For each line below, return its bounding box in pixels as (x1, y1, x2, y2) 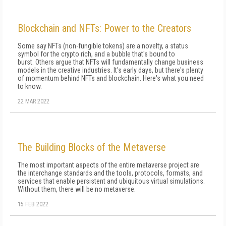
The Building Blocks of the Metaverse (18, 141, 166, 153)
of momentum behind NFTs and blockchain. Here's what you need (18, 74, 204, 82)
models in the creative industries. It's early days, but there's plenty (18, 66, 203, 74)
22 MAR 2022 (18, 98, 49, 105)
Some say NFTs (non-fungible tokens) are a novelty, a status (18, 42, 188, 50)
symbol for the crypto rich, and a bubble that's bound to (18, 50, 175, 58)
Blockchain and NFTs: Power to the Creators (18, 22, 191, 34)
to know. (18, 82, 42, 90)
